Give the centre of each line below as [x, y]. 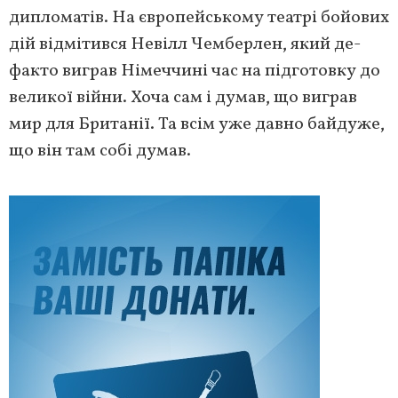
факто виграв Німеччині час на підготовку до [195, 72]
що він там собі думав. [100, 151]
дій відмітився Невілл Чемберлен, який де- [185, 45]
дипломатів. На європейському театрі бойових [199, 18]
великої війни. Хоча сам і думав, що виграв [183, 98]
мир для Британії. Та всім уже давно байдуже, [197, 125]
